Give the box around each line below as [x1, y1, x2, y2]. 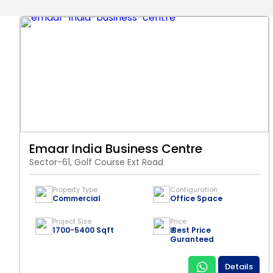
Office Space [170, 193, 222, 204]
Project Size [52, 216, 91, 226]
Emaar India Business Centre [29, 140, 202, 157]
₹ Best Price [170, 225, 211, 235]
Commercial [52, 193, 101, 204]
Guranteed [170, 234, 214, 244]
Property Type [52, 185, 97, 194]
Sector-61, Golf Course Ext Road [29, 156, 163, 168]
